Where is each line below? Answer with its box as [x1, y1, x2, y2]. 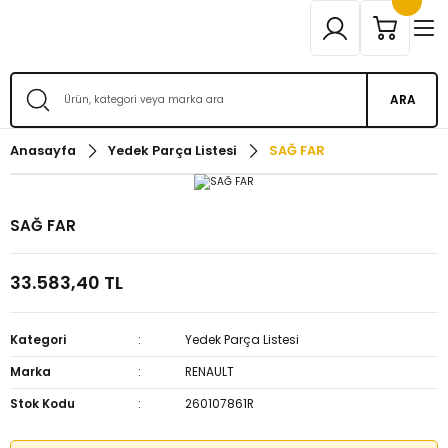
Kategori [10, 331, 66, 348]
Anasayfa [10, 142, 76, 159]
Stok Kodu [10, 395, 75, 412]
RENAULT [185, 363, 235, 380]
